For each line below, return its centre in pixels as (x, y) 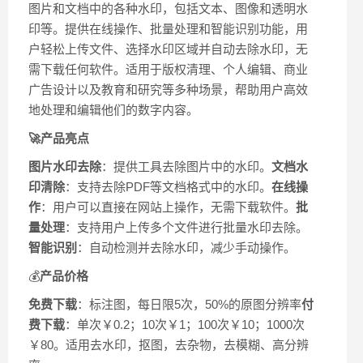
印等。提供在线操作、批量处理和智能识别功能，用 (168, 29)
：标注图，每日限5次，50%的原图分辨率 (189, 305)
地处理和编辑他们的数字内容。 (113, 110)
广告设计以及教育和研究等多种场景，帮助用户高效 (168, 90)
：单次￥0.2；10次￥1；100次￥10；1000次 (185, 325)
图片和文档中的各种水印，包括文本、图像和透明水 (168, 9)
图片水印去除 (65, 167)
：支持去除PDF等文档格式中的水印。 (168, 187)
